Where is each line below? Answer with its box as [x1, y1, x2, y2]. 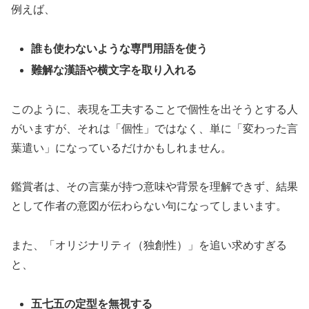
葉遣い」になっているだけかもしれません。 [11, 141, 232, 154]
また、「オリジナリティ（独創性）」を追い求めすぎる [11, 239, 287, 252]
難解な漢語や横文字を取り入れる [31, 63, 197, 76]
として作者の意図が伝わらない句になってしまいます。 [11, 200, 287, 212]
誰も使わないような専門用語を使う [31, 42, 208, 54]
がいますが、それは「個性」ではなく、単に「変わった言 [11, 122, 298, 134]
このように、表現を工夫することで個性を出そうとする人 [11, 103, 298, 115]
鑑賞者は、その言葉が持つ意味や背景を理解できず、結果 [11, 181, 298, 193]
